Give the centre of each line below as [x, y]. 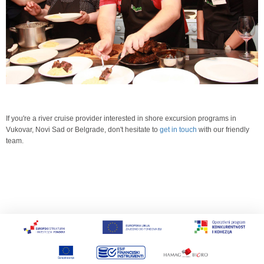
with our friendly [224, 129]
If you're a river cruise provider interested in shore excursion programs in [121, 118]
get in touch [179, 129]
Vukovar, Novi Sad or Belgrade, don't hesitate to [83, 129]
